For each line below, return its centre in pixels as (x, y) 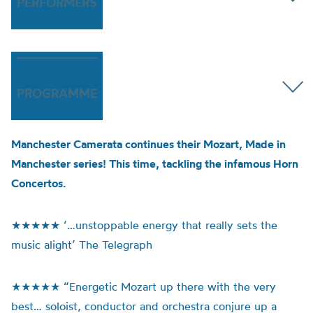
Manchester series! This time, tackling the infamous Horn (155, 163)
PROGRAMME (57, 93)
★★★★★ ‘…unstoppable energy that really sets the (144, 225)
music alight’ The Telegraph (82, 245)
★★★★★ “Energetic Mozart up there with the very (144, 286)
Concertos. (38, 183)
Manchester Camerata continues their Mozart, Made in (148, 144)
